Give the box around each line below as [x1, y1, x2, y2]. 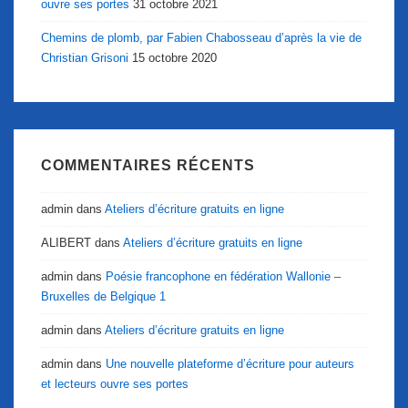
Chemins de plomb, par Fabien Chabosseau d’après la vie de [41, 31, 362, 46]
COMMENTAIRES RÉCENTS [41, 158, 255, 174]
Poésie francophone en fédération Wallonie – [106, 269, 341, 283]
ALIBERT [41, 235, 91, 250]
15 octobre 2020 [132, 51, 217, 66]
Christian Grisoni [41, 51, 128, 66]
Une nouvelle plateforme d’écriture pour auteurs [106, 356, 354, 371]
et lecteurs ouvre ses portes [41, 376, 189, 391]
